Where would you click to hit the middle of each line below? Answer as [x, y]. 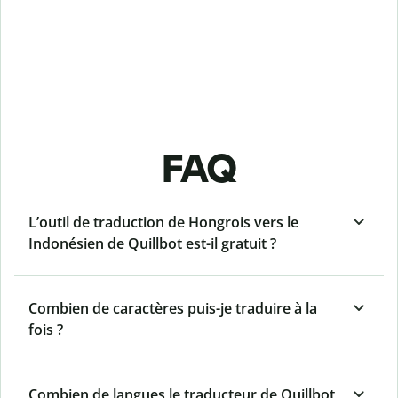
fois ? [46, 330]
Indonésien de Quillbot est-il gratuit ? [152, 244]
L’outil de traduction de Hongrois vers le [163, 223]
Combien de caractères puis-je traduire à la [173, 309]
